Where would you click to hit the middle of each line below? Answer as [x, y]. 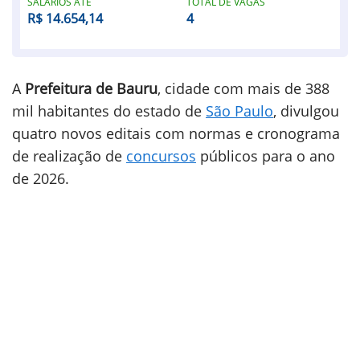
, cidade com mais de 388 [243, 88]
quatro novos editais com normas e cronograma [176, 133]
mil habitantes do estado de [109, 111]
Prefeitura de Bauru [91, 88]
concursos [161, 156]
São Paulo [239, 111]
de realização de [69, 156]
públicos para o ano [266, 156]
